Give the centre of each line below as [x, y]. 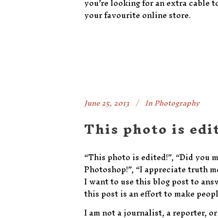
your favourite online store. [137, 15]
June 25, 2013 [107, 103]
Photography [177, 103]
